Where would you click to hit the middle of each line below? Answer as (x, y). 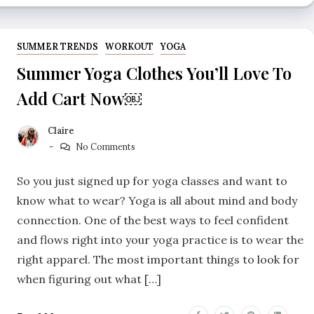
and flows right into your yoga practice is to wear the (160, 239)
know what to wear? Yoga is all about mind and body (157, 200)
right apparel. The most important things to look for (158, 259)
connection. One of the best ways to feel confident (153, 220)
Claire (61, 130)
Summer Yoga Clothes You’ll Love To (154, 73)
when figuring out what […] (89, 279)
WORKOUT (129, 47)
